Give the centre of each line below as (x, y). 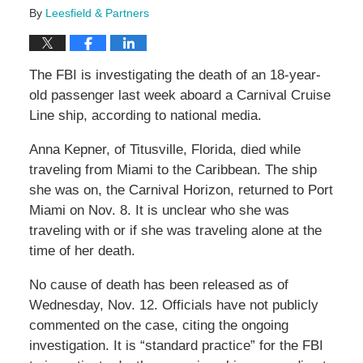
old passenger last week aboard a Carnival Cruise (179, 96)
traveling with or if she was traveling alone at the (175, 231)
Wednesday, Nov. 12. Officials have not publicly (173, 305)
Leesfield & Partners (97, 13)
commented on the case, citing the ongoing (158, 326)
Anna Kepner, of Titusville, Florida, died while (164, 150)
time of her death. (82, 251)
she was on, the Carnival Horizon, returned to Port (181, 190)
